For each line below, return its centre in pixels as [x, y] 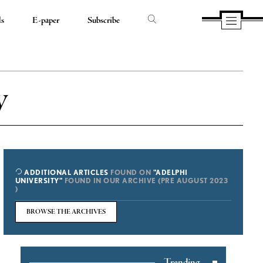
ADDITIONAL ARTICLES [65, 172]
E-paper [46, 21]
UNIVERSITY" [39, 181]
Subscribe [104, 21]
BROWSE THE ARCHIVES [66, 212]
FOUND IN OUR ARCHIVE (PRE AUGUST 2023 [145, 181]
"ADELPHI [170, 172]
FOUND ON [131, 172]
